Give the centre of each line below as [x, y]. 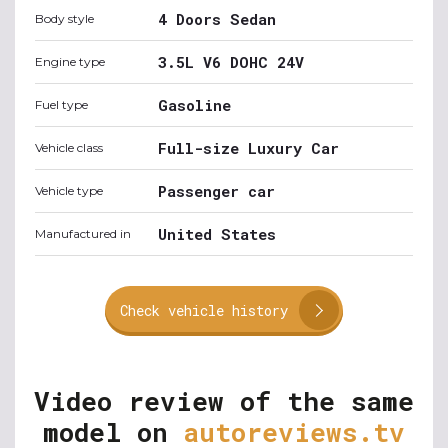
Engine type [70, 61]
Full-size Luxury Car [248, 148]
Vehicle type [69, 190]
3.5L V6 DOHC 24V [231, 62]
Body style [64, 18]
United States [217, 234]
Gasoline [194, 105]
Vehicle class [69, 147]
